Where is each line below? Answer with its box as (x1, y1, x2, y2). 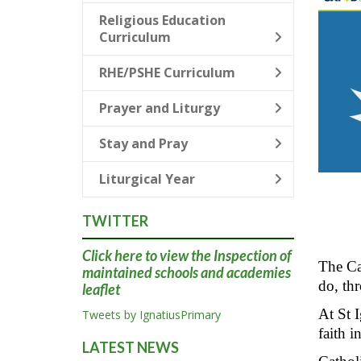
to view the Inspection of (143, 247, 292, 264)
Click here (82, 247, 143, 264)
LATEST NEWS (82, 338, 179, 356)
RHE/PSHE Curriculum (99, 64, 235, 81)
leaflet (82, 280, 120, 298)
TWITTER (82, 212, 148, 230)
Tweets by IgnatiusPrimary (82, 307, 221, 322)
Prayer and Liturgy (99, 99, 220, 117)
